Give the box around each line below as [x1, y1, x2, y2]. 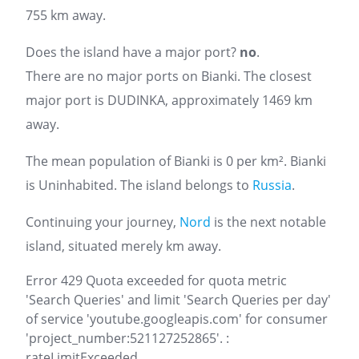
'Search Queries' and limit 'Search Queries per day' [26, 291, 331, 309]
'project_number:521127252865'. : [26, 329, 229, 347]
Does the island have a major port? [26, 43, 240, 61]
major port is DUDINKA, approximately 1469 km [26, 91, 313, 109]
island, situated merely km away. [26, 237, 221, 255]
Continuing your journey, [26, 213, 179, 231]
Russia [252, 176, 292, 194]
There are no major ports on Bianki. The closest [26, 67, 312, 85]
